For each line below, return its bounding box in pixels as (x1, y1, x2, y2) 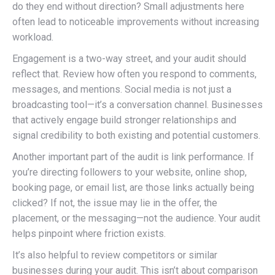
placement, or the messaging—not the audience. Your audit (12, 212, 260, 224)
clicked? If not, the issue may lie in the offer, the (12, 197, 217, 209)
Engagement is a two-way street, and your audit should (12, 53, 246, 64)
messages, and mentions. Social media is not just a (12, 83, 231, 95)
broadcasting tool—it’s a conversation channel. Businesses (12, 99, 263, 110)
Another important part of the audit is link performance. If (12, 151, 254, 163)
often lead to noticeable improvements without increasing (12, 16, 259, 28)
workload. (12, 31, 53, 43)
